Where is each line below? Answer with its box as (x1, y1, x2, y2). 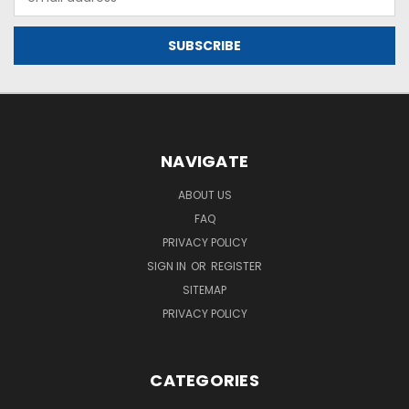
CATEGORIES (150, 369, 259, 393)
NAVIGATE (161, 150, 248, 173)
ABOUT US (177, 187, 232, 204)
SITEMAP (183, 282, 226, 299)
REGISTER (211, 258, 262, 275)
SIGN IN (147, 258, 189, 275)
